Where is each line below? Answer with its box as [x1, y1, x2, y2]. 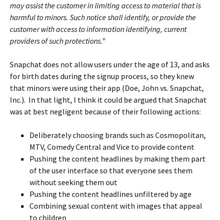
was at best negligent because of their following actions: [10, 107, 201, 116]
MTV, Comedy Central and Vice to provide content [29, 142, 194, 152]
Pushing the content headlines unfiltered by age [29, 189, 192, 199]
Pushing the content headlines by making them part [29, 154, 206, 164]
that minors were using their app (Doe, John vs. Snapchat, [10, 83, 204, 93]
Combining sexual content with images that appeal [29, 201, 202, 211]
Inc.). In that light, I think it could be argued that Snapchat [10, 95, 207, 105]
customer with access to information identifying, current [10, 24, 187, 34]
